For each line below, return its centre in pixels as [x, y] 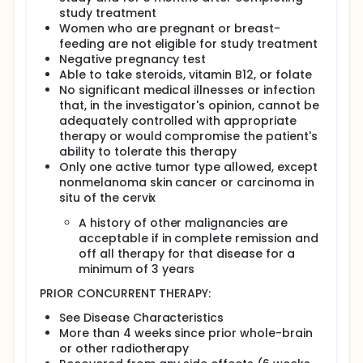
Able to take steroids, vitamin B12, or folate [186, 75]
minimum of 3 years [137, 269]
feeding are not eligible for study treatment [188, 44]
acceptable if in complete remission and [199, 238]
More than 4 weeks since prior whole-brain [186, 333]
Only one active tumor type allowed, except [188, 167]
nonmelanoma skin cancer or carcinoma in [187, 182]
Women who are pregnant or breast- [170, 28]
